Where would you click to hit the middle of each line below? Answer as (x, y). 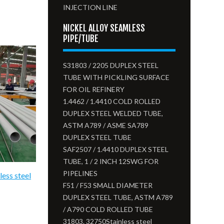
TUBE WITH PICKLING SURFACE (116, 77)
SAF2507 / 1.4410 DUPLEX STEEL (116, 149)
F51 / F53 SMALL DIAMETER (108, 185)
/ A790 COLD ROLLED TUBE (108, 209)
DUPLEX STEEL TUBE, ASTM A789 (118, 197)
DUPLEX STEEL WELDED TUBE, (113, 113)
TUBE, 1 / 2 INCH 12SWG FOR (111, 161)
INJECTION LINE (90, 7)
